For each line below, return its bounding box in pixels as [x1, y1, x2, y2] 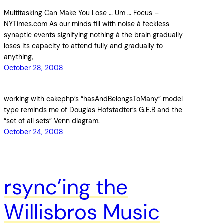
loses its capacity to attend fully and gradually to [4, 41, 163, 50]
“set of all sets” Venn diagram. [4, 116, 100, 125]
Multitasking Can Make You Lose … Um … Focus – [4, 8, 159, 17]
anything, [4, 52, 33, 61]
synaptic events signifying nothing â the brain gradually [4, 30, 183, 39]
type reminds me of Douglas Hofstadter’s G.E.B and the [4, 105, 182, 114]
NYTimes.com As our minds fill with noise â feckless [4, 19, 169, 28]
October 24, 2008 [4, 127, 63, 136]
